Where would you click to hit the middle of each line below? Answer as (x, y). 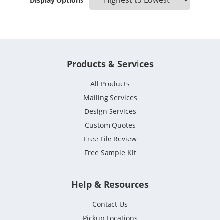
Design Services (110, 111)
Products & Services (110, 64)
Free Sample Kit (110, 153)
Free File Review (110, 139)
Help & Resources (110, 184)
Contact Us (110, 204)
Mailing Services (110, 98)
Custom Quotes (110, 125)
